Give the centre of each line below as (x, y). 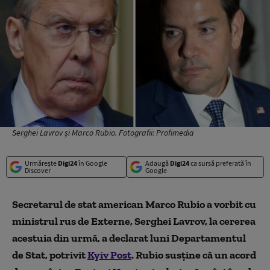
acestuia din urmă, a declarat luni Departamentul (129, 238)
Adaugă (157, 163)
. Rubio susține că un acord (194, 255)
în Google (92, 163)
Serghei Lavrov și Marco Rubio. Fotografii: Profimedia (103, 132)
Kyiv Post (109, 255)
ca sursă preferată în (220, 163)
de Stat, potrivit (50, 255)
